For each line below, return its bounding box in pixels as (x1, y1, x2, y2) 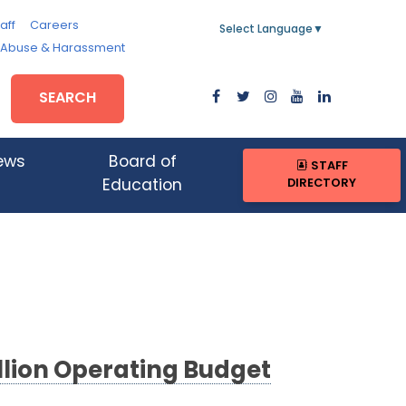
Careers (29, 20, 79, 32)
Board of (108, 155, 177, 171)
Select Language (219, 24, 313, 35)
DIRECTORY (287, 178, 357, 190)
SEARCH (39, 91, 97, 106)
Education (102, 179, 183, 195)
